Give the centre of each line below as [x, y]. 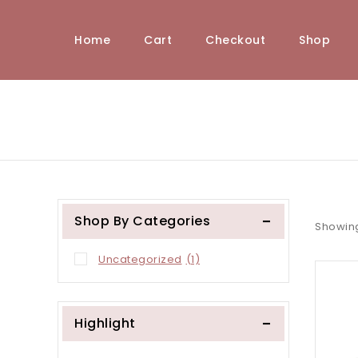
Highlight [105, 324]
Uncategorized [140, 259]
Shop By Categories [142, 221]
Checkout [235, 40]
